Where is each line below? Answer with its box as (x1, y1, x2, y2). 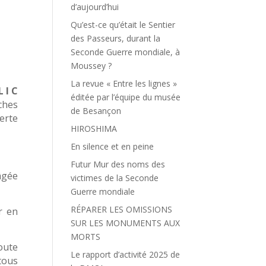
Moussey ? (71, 60, 112, 71)
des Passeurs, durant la (71, 33, 161, 44)
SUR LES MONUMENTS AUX (71, 217, 180, 229)
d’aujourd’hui (71, 1, 119, 12)
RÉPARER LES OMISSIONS (71, 204, 173, 215)
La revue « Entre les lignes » (71, 78, 178, 89)
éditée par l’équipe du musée (71, 91, 181, 103)
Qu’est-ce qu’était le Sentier (71, 19, 176, 30)
